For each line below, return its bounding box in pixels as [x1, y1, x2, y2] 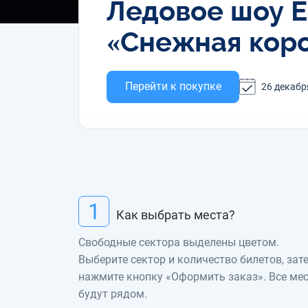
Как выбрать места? [116, 207, 235, 222]
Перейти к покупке [124, 80, 221, 93]
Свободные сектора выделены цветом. [78, 236, 279, 250]
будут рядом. [78, 287, 147, 301]
